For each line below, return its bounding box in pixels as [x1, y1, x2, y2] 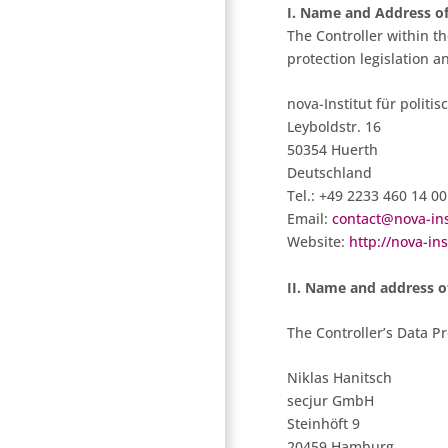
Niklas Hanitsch [287, 368, 392, 388]
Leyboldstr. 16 [287, 117, 381, 137]
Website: [287, 232, 349, 252]
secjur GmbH [287, 391, 374, 411]
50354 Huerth [287, 140, 378, 160]
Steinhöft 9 [287, 414, 360, 434]
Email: [287, 209, 332, 229]
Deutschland [287, 163, 372, 183]
